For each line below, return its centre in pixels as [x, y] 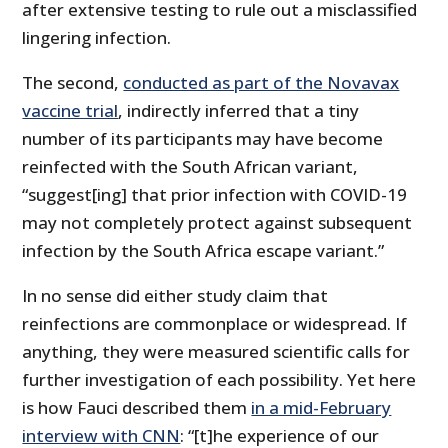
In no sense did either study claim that [175, 296]
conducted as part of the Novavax [261, 83]
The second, [73, 83]
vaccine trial [70, 111]
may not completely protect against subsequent [217, 223]
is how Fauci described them [137, 408]
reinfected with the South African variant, [190, 167]
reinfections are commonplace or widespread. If [215, 324]
